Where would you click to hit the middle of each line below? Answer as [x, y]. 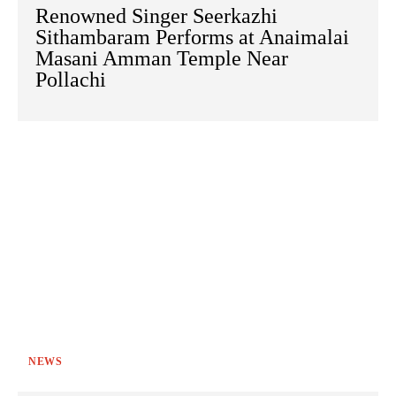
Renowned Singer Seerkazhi [156, 16]
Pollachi [71, 80]
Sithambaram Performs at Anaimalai [192, 38]
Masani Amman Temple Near [162, 59]
